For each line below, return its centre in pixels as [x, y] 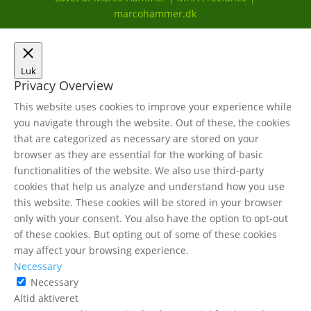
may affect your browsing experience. [101, 250]
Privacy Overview [64, 85]
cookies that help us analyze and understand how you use [149, 186]
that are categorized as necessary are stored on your [136, 138]
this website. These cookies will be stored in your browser [148, 202]
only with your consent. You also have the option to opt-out [151, 218]
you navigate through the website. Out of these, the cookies [152, 122]
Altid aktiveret [46, 298]
